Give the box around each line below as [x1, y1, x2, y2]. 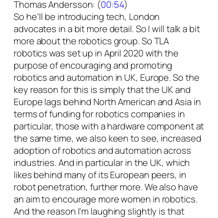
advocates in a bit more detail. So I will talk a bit [14, 22, 200, 36]
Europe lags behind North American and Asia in [14, 95, 201, 109]
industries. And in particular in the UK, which [14, 156, 190, 169]
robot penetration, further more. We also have [14, 181, 198, 194]
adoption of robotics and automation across [14, 144, 191, 157]
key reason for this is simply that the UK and [14, 83, 191, 96]
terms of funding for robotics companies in [14, 108, 185, 121]
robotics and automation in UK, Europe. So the [14, 71, 200, 84]
